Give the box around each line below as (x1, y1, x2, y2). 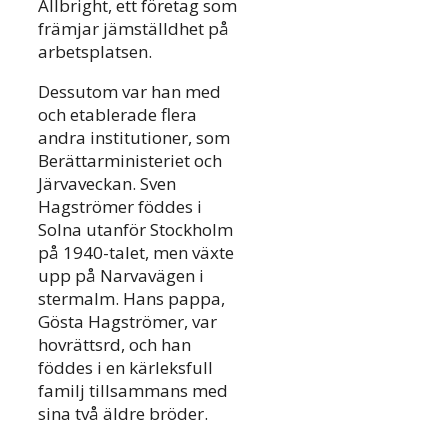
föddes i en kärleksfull (38, 356, 213, 380)
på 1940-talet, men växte (38, 241, 234, 265)
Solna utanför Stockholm (38, 218, 233, 242)
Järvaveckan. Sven (38, 172, 176, 196)
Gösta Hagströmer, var (38, 310, 217, 334)
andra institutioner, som (38, 126, 230, 150)
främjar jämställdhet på (38, 17, 229, 41)
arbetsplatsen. (38, 40, 152, 64)
